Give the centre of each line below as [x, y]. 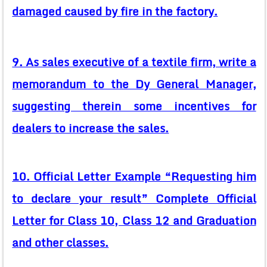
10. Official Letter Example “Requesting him [134, 177]
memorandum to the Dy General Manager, [134, 84]
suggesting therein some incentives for [134, 106]
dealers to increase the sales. [91, 128]
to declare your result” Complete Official [134, 199]
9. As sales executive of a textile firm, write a [134, 62]
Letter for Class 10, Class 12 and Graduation [134, 221]
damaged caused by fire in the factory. [115, 12]
